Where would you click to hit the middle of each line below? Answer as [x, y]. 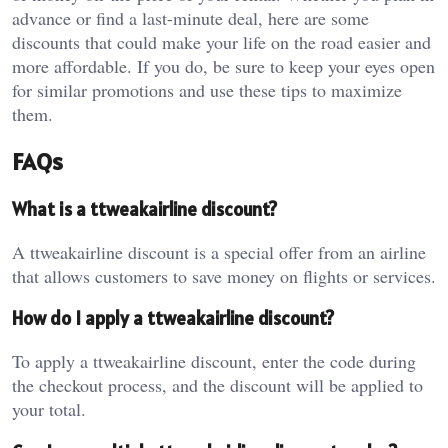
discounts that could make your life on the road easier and [221, 42]
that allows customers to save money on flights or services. [224, 275]
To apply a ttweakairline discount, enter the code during [214, 360]
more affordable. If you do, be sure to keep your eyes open [223, 66]
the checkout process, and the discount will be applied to [217, 384]
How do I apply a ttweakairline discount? [173, 318]
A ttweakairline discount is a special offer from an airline [219, 251]
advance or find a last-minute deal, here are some [190, 18]
